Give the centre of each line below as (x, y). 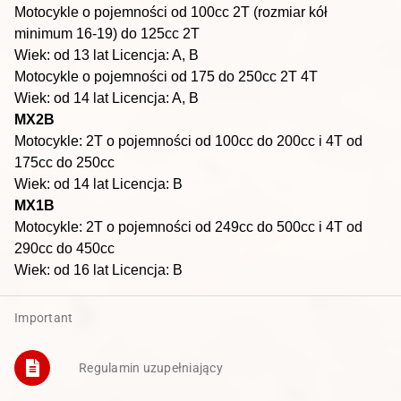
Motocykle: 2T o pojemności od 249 (127, 227)
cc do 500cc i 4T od (301, 227)
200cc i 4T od (320, 141)
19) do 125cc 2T (148, 34)
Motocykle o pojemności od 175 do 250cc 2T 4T (166, 77)
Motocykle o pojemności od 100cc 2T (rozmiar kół (171, 12)
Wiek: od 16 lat (61, 270)
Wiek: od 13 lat (61, 55)
